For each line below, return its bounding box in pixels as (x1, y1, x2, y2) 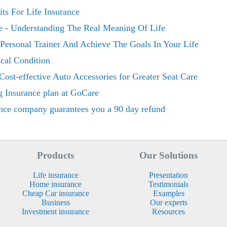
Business (41, 198, 70, 207)
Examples (153, 188, 184, 198)
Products (37, 149, 74, 161)
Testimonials (148, 179, 189, 188)
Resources (152, 207, 185, 216)
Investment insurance (22, 207, 90, 216)
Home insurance (29, 179, 82, 188)
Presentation (149, 170, 188, 179)
